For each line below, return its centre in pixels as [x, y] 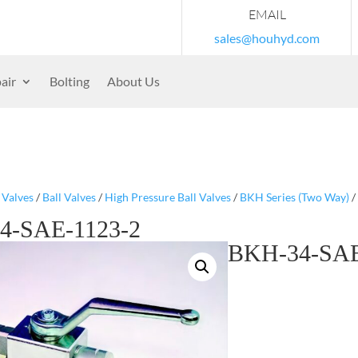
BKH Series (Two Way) [294, 197]
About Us [133, 81]
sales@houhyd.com [267, 38]
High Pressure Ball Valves [167, 197]
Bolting [70, 81]
